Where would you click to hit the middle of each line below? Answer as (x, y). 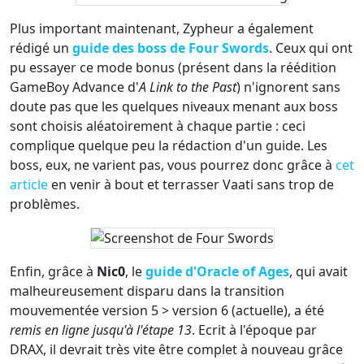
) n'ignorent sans (288, 87)
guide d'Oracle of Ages (217, 272)
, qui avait (318, 272)
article (29, 185)
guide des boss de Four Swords (171, 48)
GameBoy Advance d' (74, 87)
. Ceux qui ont (311, 48)
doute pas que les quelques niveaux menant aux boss (174, 107)
